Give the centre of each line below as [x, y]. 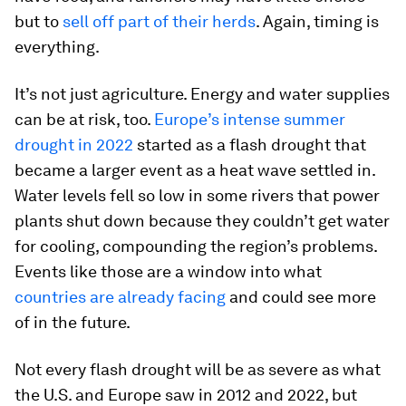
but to [39, 22]
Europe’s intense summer [250, 120]
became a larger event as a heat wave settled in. [195, 170]
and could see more [301, 297]
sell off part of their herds [159, 22]
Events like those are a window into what [168, 272]
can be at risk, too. [84, 120]
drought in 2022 [74, 145]
